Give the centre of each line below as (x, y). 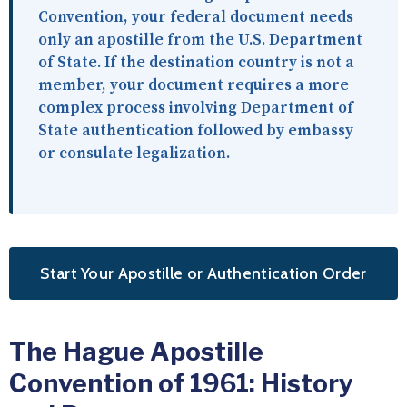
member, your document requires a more (194, 86)
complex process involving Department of (196, 109)
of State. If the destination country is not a (196, 63)
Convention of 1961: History (181, 384)
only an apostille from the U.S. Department (200, 40)
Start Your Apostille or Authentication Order (203, 274)
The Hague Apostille (136, 352)
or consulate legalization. (134, 154)
